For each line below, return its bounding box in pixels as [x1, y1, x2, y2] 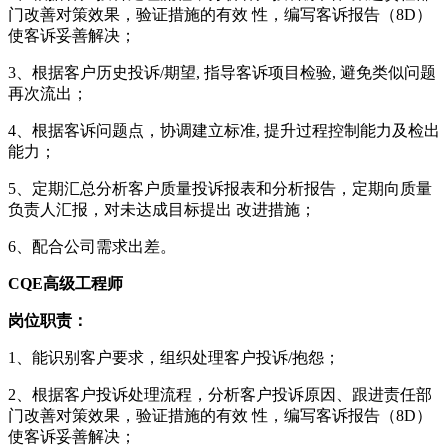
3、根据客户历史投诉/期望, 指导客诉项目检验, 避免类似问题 [8, 63, 436, 81]
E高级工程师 [32, 274, 123, 292]
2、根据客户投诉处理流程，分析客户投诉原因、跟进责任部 [8, 385, 432, 403]
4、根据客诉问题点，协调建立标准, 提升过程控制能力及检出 [8, 121, 440, 139]
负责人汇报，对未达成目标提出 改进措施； [8, 200, 316, 218]
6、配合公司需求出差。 [8, 237, 176, 255]
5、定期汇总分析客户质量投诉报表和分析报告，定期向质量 [8, 179, 432, 197]
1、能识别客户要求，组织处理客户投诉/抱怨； [8, 348, 340, 366]
